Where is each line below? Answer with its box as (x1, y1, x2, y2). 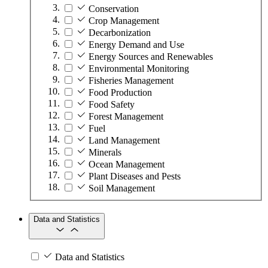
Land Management (89, 135, 160, 145)
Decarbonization (89, 27, 151, 38)
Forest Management (89, 111, 163, 121)
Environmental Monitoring (89, 63, 189, 74)
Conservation (89, 3, 139, 14)
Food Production (89, 87, 152, 98)
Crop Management (89, 15, 159, 26)
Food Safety (89, 99, 135, 109)
